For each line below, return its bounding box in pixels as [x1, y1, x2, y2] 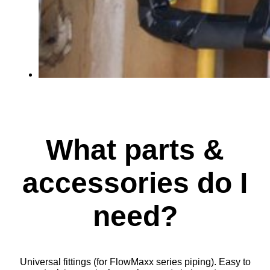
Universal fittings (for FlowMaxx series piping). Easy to [19, 257, 251, 268]
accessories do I [22, 167, 248, 199]
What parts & [46, 134, 224, 166]
